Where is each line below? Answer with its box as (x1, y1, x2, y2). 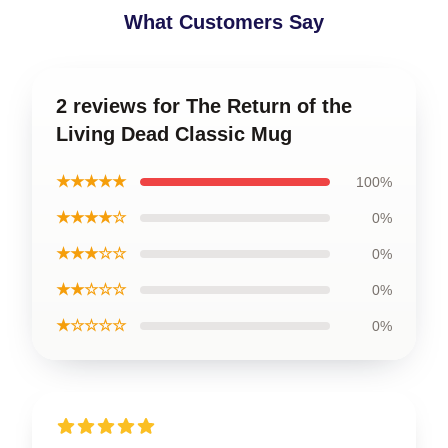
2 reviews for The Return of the (56, 94, 352, 117)
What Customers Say (124, 10, 324, 33)
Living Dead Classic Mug (56, 122, 292, 145)
